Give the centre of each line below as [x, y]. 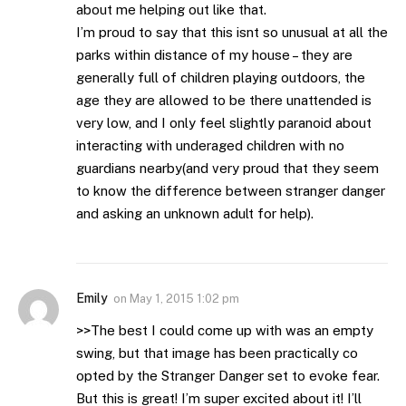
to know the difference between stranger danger [231, 190]
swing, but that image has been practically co [217, 353]
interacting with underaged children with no [210, 145]
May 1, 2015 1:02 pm [184, 298]
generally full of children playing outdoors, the [221, 77]
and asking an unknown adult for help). [195, 213]
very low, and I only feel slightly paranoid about [224, 122]
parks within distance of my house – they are [214, 54]
